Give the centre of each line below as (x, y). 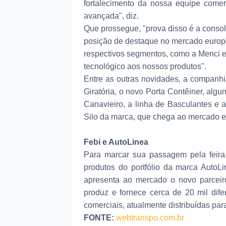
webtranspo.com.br (150, 218)
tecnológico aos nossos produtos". (145, 66)
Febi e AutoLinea (116, 142)
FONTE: (100, 218)
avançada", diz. (111, 16)
